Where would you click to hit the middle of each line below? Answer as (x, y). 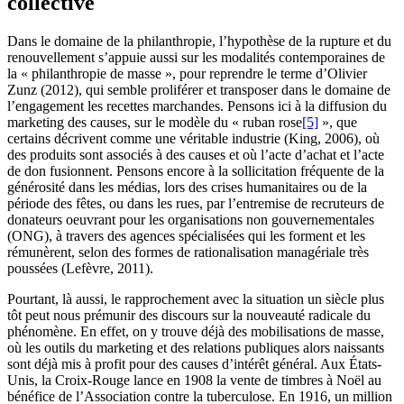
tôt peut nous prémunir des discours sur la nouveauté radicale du (189, 316)
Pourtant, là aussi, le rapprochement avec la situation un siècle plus (196, 299)
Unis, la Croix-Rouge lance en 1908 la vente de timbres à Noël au (194, 381)
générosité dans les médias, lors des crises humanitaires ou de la (187, 188)
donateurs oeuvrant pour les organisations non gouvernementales (191, 220)
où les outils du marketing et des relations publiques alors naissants (196, 348)
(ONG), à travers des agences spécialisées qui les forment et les (186, 236)
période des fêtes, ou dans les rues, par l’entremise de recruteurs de (196, 204)
